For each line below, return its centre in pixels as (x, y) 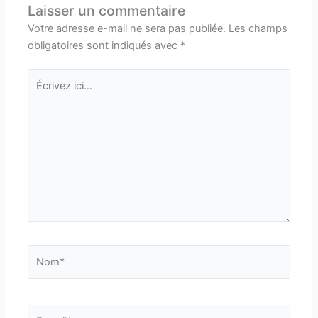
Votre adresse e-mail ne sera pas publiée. (127, 28)
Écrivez (45, 77)
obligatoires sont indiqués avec (104, 45)
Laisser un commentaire (107, 10)
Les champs (258, 28)
